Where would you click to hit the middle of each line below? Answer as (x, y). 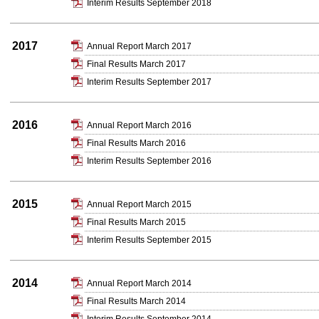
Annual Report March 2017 (139, 46)
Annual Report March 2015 (139, 204)
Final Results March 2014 (136, 301)
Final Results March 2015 (136, 222)
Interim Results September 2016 (149, 161)
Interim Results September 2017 (149, 82)
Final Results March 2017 (136, 64)
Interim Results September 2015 (149, 240)
